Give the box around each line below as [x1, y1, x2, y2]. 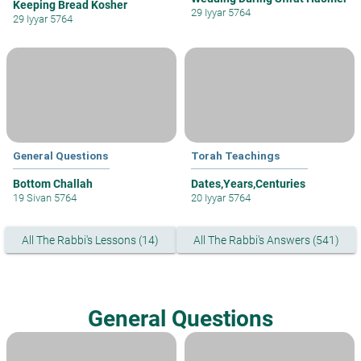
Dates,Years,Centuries [191, 177, 305, 191]
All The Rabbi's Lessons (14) [22, 233, 160, 247]
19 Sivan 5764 [13, 192, 77, 205]
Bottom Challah [13, 177, 93, 191]
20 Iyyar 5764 [191, 192, 251, 205]
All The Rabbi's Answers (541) [193, 233, 339, 247]
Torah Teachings [191, 149, 280, 163]
